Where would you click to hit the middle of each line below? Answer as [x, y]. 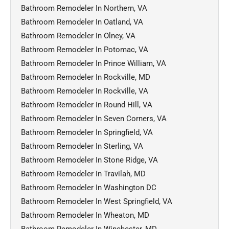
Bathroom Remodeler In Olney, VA [78, 36]
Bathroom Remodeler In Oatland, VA [82, 22]
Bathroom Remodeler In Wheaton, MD [85, 215]
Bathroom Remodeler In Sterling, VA [82, 146]
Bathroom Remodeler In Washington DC [89, 187]
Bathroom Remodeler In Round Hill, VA [87, 105]
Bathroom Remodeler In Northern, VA [84, 8]
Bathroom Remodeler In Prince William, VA [94, 63]
